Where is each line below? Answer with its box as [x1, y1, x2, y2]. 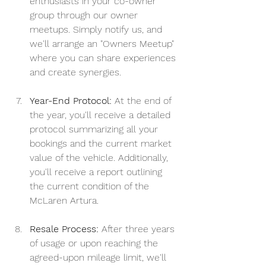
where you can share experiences [30, 52, 179, 64]
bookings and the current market [30, 138, 175, 150]
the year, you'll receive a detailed [30, 109, 173, 121]
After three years [99, 223, 178, 235]
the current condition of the [30, 180, 152, 192]
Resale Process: [30, 223, 99, 235]
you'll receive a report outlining [30, 166, 165, 178]
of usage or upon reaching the [30, 237, 161, 249]
